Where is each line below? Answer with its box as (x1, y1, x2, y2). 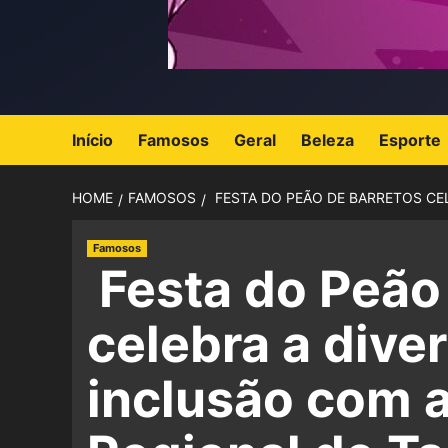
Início (72, 130, 113, 150)
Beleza (301, 130, 354, 150)
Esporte (379, 130, 441, 150)
